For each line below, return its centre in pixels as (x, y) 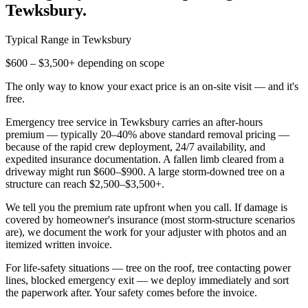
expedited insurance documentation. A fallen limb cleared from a (145, 159)
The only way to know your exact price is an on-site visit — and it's (152, 86)
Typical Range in (44, 39)
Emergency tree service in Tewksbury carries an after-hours (134, 122)
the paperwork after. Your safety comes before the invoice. (131, 292)
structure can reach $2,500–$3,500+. (85, 184)
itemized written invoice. (59, 244)
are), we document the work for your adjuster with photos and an (146, 232)
